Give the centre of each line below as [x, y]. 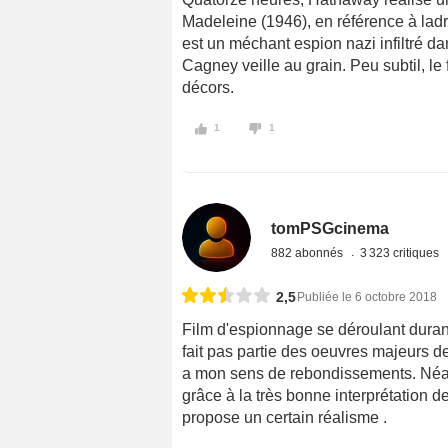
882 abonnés [309, 252]
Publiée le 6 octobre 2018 [367, 296]
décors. [208, 88]
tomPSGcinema [330, 228]
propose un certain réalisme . [284, 417]
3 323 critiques [401, 252]
